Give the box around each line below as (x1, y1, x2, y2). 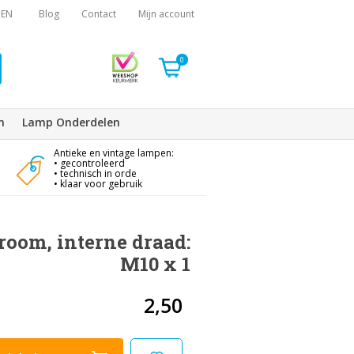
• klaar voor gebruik (53, 177, 142, 190)
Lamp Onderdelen (22, 115, 120, 130)
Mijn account (138, 7, 194, 21)
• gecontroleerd (53, 156, 125, 170)
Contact (81, 7, 116, 21)
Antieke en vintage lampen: (53, 146, 174, 160)
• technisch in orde (53, 167, 137, 180)
